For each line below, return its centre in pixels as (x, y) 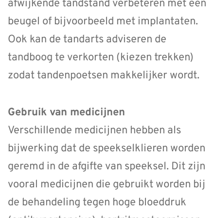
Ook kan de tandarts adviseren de (87, 39)
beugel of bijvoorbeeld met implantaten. (103, 21)
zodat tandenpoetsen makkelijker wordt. (104, 75)
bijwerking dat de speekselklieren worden (107, 149)
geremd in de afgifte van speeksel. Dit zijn (107, 167)
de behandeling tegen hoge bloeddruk (97, 203)
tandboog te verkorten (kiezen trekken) (101, 57)
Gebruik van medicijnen (66, 113)
